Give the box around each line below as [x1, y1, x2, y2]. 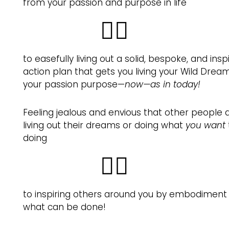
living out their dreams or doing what [22, 119, 186, 132]
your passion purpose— [22, 78, 125, 91]
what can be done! [22, 201, 108, 214]
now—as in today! [124, 78, 200, 91]
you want [185, 119, 228, 132]
